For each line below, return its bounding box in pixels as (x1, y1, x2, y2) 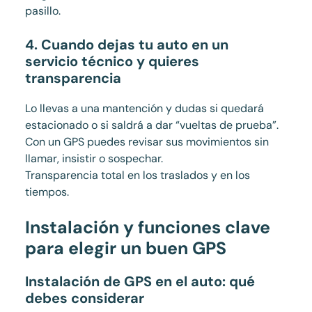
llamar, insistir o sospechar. (24, 151, 163, 166)
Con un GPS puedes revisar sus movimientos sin (24, 134, 269, 150)
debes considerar (24, 289, 144, 308)
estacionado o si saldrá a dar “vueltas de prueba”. (24, 118, 279, 133)
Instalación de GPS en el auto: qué (24, 272, 255, 291)
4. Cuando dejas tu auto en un (24, 36, 228, 54)
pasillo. (24, 3, 61, 19)
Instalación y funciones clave (24, 216, 270, 240)
